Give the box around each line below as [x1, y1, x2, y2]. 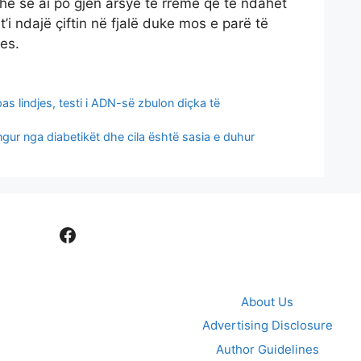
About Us [241, 293, 294, 309]
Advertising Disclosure [201, 317, 333, 334]
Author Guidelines [215, 341, 319, 357]
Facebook [57, 222, 147, 246]
